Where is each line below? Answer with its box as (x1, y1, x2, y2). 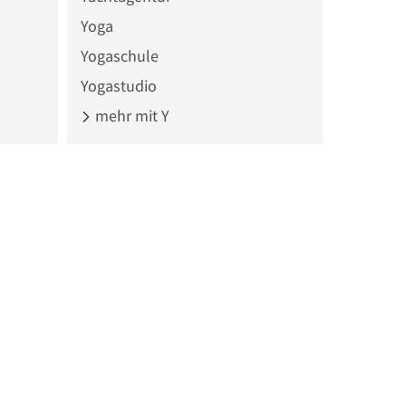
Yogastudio (80, 74, 157, 96)
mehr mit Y (91, 104, 169, 126)
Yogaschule (80, 44, 159, 66)
